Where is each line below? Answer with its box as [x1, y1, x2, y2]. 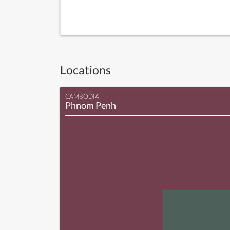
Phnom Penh [65, 100, 116, 111]
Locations [60, 63, 111, 77]
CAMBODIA [65, 92, 99, 100]
